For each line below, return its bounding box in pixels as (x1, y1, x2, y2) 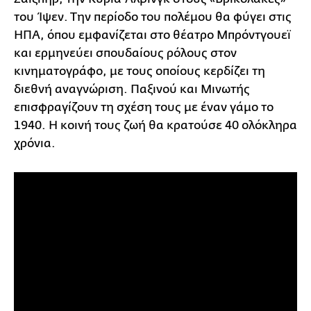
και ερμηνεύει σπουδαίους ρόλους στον (14, 47, 237, 60)
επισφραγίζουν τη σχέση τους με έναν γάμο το (14, 101, 274, 115)
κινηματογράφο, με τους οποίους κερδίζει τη (14, 65, 265, 78)
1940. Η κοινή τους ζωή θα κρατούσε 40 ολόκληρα (14, 119, 297, 133)
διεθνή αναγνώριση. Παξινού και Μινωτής (14, 83, 250, 96)
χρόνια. (14, 137, 56, 151)
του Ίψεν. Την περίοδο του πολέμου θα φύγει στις (14, 10, 292, 24)
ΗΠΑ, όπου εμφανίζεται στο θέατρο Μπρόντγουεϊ (14, 28, 291, 42)
